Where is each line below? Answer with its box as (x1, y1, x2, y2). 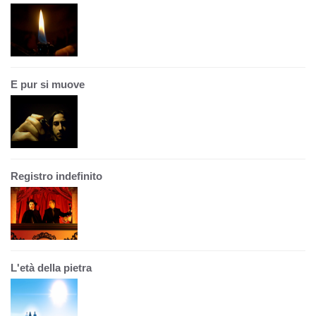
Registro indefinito (11, 170, 102, 182)
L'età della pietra (11, 262, 92, 274)
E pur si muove (11, 78, 85, 90)
